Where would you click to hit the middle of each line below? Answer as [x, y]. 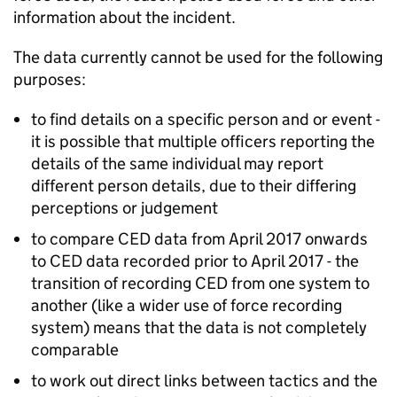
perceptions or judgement [125, 208]
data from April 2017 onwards [259, 239]
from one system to [299, 284]
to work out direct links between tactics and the [204, 381]
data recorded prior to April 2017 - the [221, 261]
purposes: [50, 80]
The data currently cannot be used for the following [198, 58]
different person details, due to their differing [194, 186]
